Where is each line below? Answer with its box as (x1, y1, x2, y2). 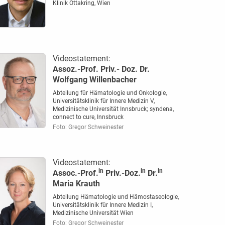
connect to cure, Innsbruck (52, 114, 124, 121)
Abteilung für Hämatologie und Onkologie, (52, 89, 167, 97)
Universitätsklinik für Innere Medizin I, (52, 201, 153, 209)
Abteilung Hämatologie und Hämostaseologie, (52, 193, 179, 201)
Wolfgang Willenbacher (52, 75, 137, 85)
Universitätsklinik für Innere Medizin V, (52, 97, 155, 105)
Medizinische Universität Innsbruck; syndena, (52, 105, 174, 113)
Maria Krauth (52, 179, 100, 189)
